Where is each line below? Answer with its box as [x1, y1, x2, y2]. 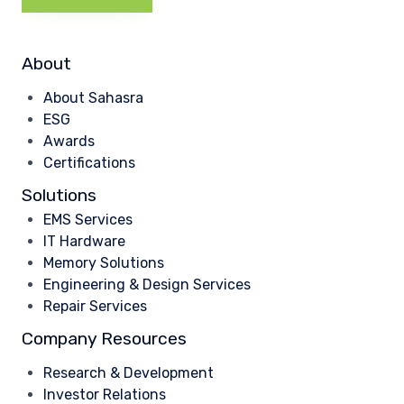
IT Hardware [43, 233, 125, 251]
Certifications [43, 153, 135, 171]
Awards [43, 132, 95, 150]
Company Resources [22, 328, 187, 350]
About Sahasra [43, 88, 143, 106]
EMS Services [43, 211, 133, 229]
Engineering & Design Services [43, 276, 251, 294]
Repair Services [43, 298, 147, 316]
